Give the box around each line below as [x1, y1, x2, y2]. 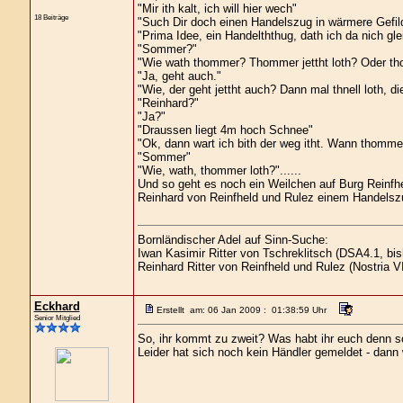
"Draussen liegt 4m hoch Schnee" [137, 123, 313, 137]
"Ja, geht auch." [137, 69, 221, 83]
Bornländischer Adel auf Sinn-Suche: [137, 233, 328, 246]
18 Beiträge [33, 13, 68, 22]
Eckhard [33, 300, 80, 313]
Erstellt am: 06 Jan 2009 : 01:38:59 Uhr [156, 305, 327, 315]
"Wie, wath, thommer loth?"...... [137, 164, 301, 177]
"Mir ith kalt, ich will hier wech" [137, 2, 297, 15]
